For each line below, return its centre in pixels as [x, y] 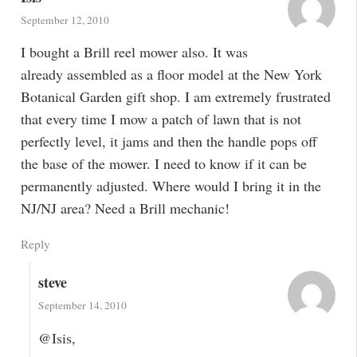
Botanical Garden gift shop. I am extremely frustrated [175, 97]
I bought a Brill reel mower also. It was [134, 52]
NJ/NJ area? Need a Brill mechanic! [125, 208]
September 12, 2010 [65, 20]
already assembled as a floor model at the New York [171, 75]
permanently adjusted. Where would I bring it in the [171, 186]
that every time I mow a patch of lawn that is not [161, 119]
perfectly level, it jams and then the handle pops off [169, 141]
